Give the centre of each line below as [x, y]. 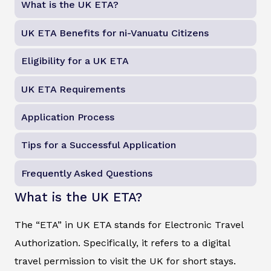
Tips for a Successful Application [99, 145]
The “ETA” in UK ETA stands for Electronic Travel [129, 225]
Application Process [68, 117]
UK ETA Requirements [73, 89]
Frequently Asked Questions [87, 173]
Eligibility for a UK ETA [75, 61]
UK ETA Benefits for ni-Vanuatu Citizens [115, 33]
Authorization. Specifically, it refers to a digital [122, 243]
